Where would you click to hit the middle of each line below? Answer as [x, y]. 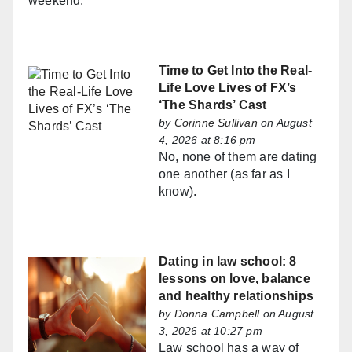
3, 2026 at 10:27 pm [211, 331]
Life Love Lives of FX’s [228, 88]
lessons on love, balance [235, 279]
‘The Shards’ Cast [213, 105]
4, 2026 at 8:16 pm [207, 140]
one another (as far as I [224, 174]
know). [178, 192]
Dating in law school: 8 [228, 262]
